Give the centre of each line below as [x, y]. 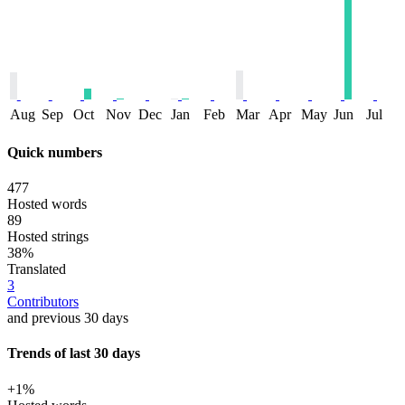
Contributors [43, 302]
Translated [37, 269]
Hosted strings [48, 237]
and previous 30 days [68, 318]
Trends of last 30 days [74, 353]
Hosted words [47, 204]
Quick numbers [55, 152]
